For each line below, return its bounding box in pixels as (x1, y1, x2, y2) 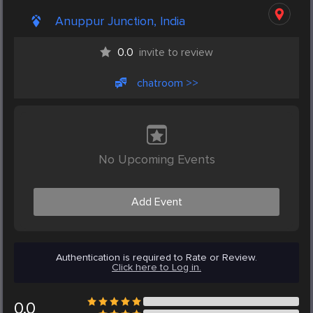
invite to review (139, 45, 213, 60)
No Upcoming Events (98, 152, 215, 168)
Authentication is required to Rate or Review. (56, 252, 257, 264)
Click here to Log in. (112, 261, 201, 274)
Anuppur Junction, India (55, 14, 185, 29)
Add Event (131, 195, 182, 210)
